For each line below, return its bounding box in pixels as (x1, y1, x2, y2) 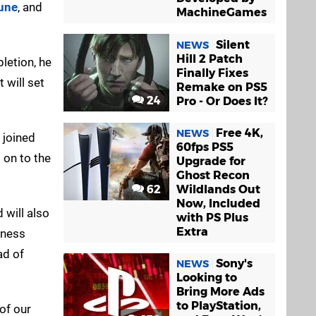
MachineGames (176, 6, 267, 19)
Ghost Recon (176, 168, 250, 182)
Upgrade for (176, 154, 245, 168)
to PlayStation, (176, 298, 261, 312)
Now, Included (176, 196, 260, 210)
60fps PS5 (176, 140, 233, 154)
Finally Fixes (176, 66, 248, 80)
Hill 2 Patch (176, 51, 243, 66)
